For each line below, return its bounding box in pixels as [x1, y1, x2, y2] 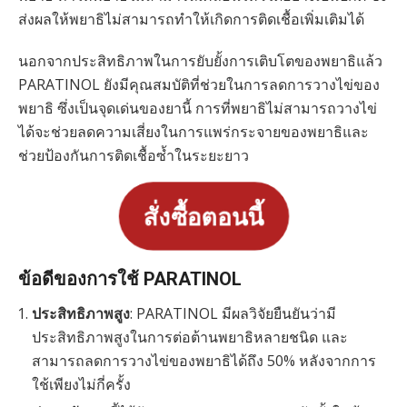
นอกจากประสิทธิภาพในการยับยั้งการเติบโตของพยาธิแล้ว [18, 51, 382, 72]
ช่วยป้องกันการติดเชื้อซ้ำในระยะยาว [18, 145, 249, 166]
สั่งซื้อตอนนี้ [138, 197, 269, 234]
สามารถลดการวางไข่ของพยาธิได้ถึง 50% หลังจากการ [32, 351, 376, 372]
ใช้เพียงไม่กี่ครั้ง [32, 374, 131, 395]
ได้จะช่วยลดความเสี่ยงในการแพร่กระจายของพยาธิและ [18, 122, 369, 143]
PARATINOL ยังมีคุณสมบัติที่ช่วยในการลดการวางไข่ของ [18, 74, 380, 95]
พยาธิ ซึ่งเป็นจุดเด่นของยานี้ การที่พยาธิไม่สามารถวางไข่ [18, 98, 377, 119]
